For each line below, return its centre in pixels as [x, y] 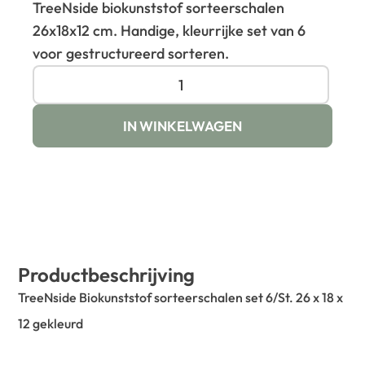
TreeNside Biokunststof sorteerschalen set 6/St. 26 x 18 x [181, 298]
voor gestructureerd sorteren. [131, 54]
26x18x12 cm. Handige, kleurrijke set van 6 [169, 31]
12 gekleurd [51, 324]
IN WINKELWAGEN [182, 126]
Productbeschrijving [107, 275]
